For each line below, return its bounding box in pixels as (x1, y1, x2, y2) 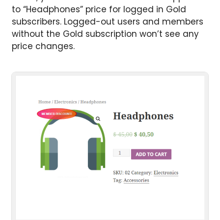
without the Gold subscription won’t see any (12, 28, 199, 40)
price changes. (12, 40, 75, 53)
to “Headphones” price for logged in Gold (12, 3, 186, 16)
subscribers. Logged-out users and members (12, 16, 203, 28)
